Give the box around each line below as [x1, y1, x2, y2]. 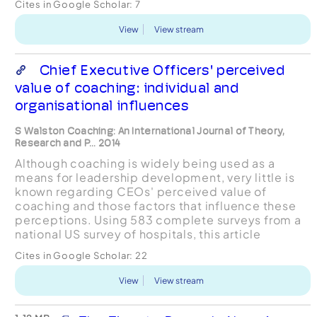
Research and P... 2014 [14, 137, 121, 149]
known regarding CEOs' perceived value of [14, 183, 267, 199]
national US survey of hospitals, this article [14, 226, 261, 241]
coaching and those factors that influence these [14, 197, 296, 213]
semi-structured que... [14, 3, 149, 18]
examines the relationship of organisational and [14, 240, 292, 255]
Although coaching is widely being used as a [14, 155, 275, 171]
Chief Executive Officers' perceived [39, 61, 285, 79]
